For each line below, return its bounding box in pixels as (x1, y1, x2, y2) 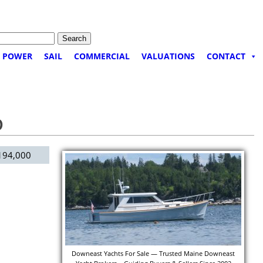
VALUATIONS (141, 50, 195, 62)
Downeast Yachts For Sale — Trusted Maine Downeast (72, 249, 235, 258)
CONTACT (207, 50, 245, 62)
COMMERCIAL (74, 50, 130, 62)
